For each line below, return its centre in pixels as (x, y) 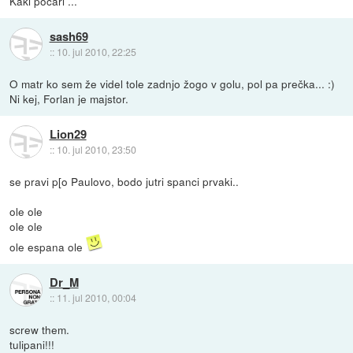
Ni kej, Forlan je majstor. (69, 98)
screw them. (40, 329)
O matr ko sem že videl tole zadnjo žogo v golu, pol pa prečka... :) (173, 83)
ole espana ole (48, 246)
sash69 (69, 37)
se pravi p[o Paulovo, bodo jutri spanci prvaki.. (124, 181)
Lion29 (68, 134)
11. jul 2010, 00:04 (96, 298)
